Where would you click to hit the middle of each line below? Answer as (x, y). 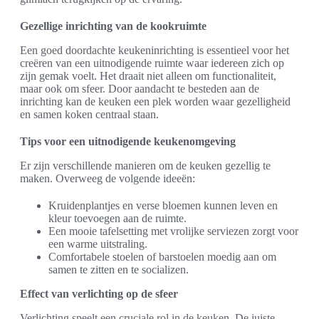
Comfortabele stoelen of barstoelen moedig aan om (162, 256)
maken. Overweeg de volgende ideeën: (108, 178)
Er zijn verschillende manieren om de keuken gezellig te (145, 165)
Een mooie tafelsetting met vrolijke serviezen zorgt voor (173, 231)
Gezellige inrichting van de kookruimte (113, 26)
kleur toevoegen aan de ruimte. (117, 218)
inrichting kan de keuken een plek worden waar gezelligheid (155, 101)
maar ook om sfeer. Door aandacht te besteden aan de (140, 88)
